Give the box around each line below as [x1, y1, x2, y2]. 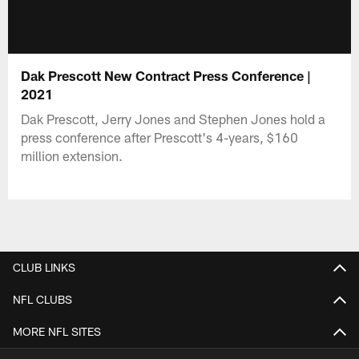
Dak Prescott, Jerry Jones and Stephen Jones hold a [21, 110, 326, 127]
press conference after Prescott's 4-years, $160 [21, 128, 299, 145]
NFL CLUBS [13, 292, 72, 306]
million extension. [21, 147, 123, 163]
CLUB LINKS [13, 260, 75, 274]
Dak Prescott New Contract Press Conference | [21, 67, 312, 83]
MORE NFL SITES [13, 324, 101, 338]
